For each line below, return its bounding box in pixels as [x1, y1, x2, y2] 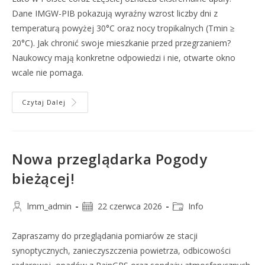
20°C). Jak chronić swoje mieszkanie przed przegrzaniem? [12, 37, 231, 49]
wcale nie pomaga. [12, 67, 83, 78]
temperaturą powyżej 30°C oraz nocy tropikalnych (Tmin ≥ [12, 22, 235, 34]
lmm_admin [27, 201, 72, 212]
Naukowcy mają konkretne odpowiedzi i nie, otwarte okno [12, 52, 235, 63]
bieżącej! [12, 169, 75, 188]
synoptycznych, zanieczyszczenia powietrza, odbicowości [12, 245, 231, 256]
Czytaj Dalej [22, 98, 66, 106]
